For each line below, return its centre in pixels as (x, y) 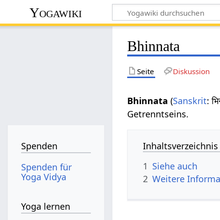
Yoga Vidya (44, 177)
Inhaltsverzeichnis (181, 146)
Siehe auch (175, 166)
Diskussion (191, 71)
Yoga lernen (46, 206)
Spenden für (47, 167)
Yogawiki (56, 12)
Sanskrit (190, 100)
